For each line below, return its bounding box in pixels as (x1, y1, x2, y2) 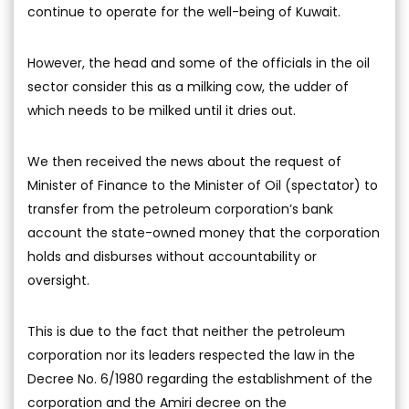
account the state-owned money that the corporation (27, 223, 380, 242)
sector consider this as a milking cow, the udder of (27, 77, 349, 96)
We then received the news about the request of (27, 152, 341, 171)
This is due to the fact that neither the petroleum (27, 321, 345, 341)
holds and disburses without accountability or (27, 246, 317, 266)
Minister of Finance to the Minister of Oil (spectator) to (27, 175, 378, 194)
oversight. (27, 270, 89, 289)
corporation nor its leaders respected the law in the (27, 345, 355, 364)
